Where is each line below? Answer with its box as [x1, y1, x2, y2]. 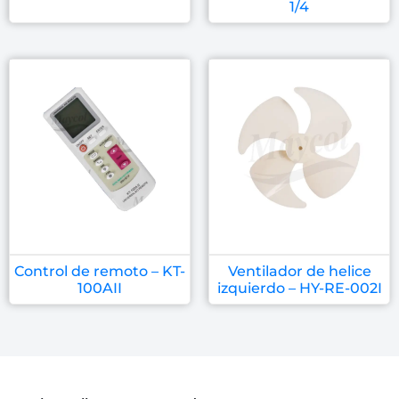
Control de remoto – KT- [14, 262, 185, 280]
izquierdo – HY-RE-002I [216, 279, 382, 297]
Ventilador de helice [227, 262, 371, 280]
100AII [77, 279, 122, 297]
